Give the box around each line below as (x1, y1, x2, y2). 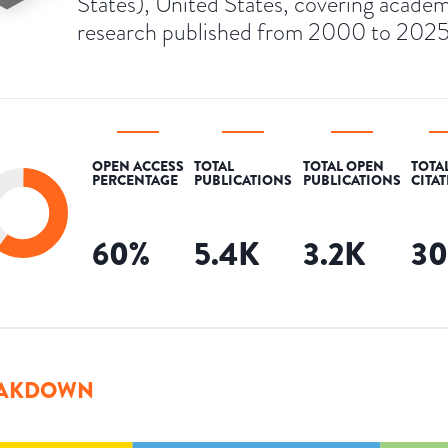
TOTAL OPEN (302, 155, 384, 176)
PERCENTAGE (92, 169, 178, 190)
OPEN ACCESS (92, 155, 184, 176)
